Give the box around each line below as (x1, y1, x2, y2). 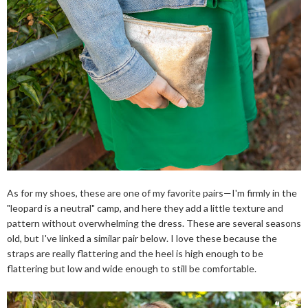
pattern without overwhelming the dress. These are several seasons (7, 217, 301, 229)
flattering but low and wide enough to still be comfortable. (7, 262, 256, 274)
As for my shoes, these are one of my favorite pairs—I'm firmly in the (7, 186, 297, 199)
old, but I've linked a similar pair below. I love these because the (7, 232, 277, 244)
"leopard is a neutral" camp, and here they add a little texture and (7, 201, 283, 214)
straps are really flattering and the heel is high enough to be (7, 247, 263, 259)
